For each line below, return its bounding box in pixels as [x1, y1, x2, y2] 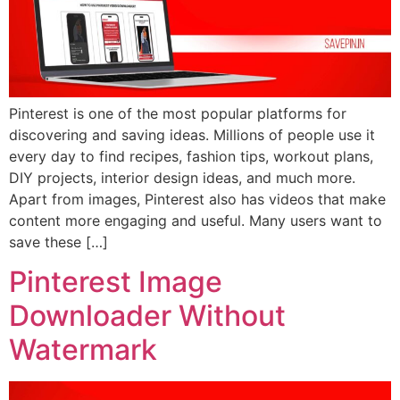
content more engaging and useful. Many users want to [9, 211, 382, 229]
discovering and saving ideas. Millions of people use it [9, 125, 375, 144]
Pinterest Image [9, 264, 222, 300]
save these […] [9, 232, 108, 251]
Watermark [9, 332, 157, 368]
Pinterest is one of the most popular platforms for [9, 104, 346, 122]
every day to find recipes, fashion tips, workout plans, [9, 146, 373, 165]
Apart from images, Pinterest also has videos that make [9, 189, 386, 208]
